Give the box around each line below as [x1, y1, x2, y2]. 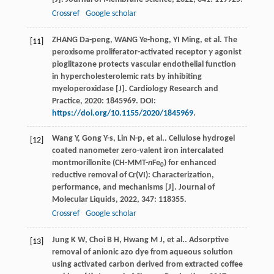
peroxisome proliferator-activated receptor [51, 48, 209, 57]
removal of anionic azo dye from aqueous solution [51, 248, 233, 257]
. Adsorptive [184, 235, 229, 245]
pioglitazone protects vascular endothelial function [51, 60, 236, 70]
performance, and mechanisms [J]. [51, 183, 179, 193]
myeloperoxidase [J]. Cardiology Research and [51, 84, 218, 94]
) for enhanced [163, 158, 217, 168]
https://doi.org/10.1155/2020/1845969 [51, 109, 193, 119]
